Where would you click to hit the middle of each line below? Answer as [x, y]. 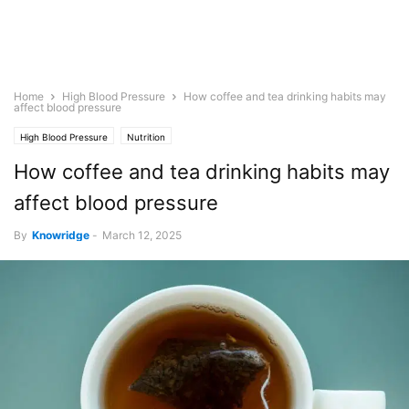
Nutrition [146, 137]
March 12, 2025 [142, 235]
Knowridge [61, 235]
